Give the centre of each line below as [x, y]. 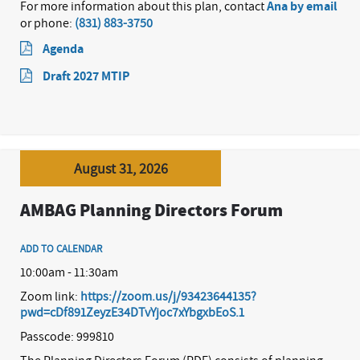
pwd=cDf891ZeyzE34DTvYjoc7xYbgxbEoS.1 [132, 312]
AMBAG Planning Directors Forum [151, 211]
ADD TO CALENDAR [61, 249]
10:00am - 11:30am [69, 272]
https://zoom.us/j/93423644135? [168, 296]
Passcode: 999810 [67, 336]
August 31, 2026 [121, 169]
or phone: [47, 23]
